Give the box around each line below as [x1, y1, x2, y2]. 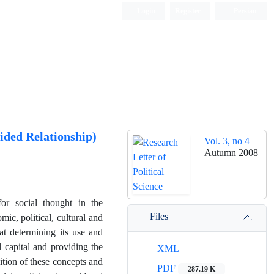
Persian [232, 6, 257, 15]
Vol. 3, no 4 [204, 135, 250, 147]
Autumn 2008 [204, 147, 258, 158]
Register [175, 6, 201, 15]
